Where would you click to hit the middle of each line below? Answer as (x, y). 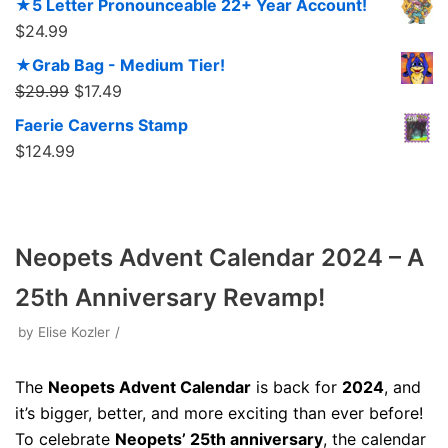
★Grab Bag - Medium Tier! (120, 65)
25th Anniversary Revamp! (170, 297)
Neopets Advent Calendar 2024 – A (219, 257)
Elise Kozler (74, 332)
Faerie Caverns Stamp (101, 125)
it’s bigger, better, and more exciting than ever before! (219, 413)
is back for (296, 387)
